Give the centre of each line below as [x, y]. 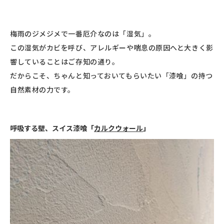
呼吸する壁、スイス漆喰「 [52, 128]
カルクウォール [118, 128]
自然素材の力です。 [43, 89]
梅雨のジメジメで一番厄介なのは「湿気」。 [83, 33]
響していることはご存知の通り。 [65, 61]
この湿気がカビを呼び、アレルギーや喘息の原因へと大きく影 [112, 47]
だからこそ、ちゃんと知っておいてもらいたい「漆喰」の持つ [111, 75]
